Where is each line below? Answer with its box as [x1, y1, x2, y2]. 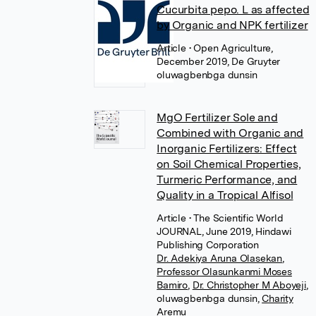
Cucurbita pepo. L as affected [157, 3, 310, 16]
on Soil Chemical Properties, [157, 157, 301, 171]
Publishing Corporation [157, 239, 259, 250]
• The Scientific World [188, 212, 284, 224]
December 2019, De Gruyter [157, 56, 281, 67]
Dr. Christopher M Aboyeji [192, 279, 306, 291]
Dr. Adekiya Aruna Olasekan [157, 253, 283, 264]
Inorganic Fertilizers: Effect [157, 142, 297, 155]
